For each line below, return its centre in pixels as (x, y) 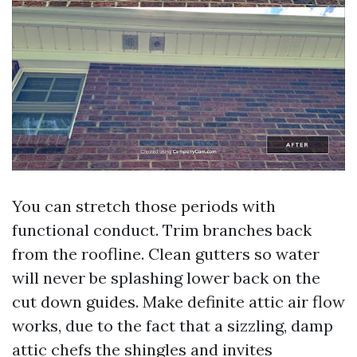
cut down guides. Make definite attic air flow (178, 302)
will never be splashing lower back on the (166, 278)
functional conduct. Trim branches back (162, 230)
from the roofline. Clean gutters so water (166, 254)
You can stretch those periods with (144, 206)
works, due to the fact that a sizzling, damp (173, 326)
